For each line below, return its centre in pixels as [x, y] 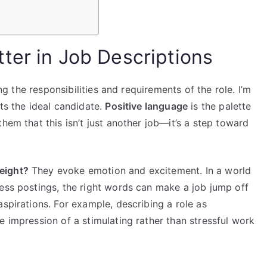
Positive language [147, 106]
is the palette [220, 106]
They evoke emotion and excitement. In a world [140, 170]
